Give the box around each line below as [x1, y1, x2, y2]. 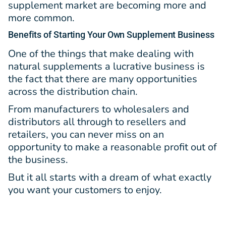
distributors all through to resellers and [8, 115, 186, 129]
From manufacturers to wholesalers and [8, 102, 189, 117]
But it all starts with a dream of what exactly [8, 171, 211, 185]
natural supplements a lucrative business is [8, 60, 205, 74]
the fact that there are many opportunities [8, 72, 197, 86]
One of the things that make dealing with [8, 47, 194, 61]
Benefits [8, 29, 42, 40]
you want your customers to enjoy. [8, 183, 162, 197]
